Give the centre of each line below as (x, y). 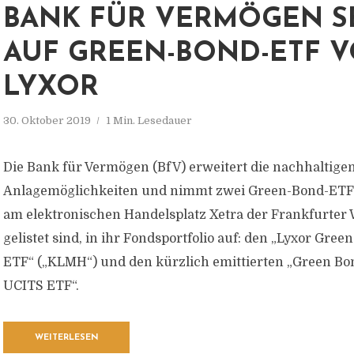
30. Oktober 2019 (47, 121)
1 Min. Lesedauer (149, 121)
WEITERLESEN (66, 338)
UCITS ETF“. (41, 286)
